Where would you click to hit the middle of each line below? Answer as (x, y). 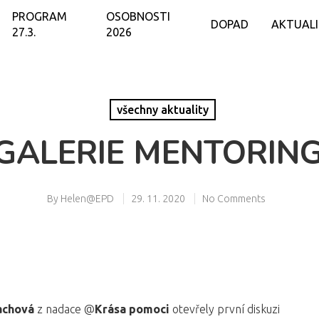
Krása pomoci (132, 309)
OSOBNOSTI (138, 16)
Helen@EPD (87, 198)
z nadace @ (64, 309)
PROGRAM (40, 16)
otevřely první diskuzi (225, 309)
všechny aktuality (163, 109)
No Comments (234, 198)
